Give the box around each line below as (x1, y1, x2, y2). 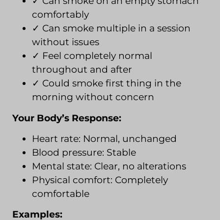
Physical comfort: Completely (32, 174, 168, 186)
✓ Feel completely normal (32, 50, 152, 62)
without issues (32, 36, 99, 48)
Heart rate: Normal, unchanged (32, 133, 177, 145)
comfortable (32, 188, 89, 200)
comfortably (32, 9, 89, 21)
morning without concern (32, 91, 154, 103)
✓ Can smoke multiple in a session (32, 23, 191, 34)
